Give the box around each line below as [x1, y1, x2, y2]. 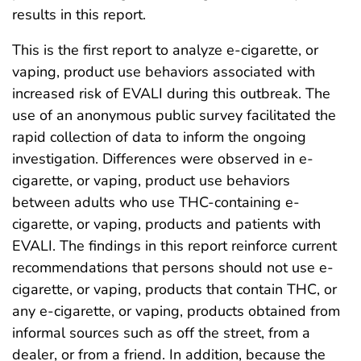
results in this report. [12, 5, 146, 25]
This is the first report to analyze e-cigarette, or [12, 40, 318, 60]
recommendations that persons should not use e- [12, 258, 334, 278]
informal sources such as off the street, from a [12, 323, 310, 343]
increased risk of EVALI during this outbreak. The [12, 84, 330, 104]
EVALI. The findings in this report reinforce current [12, 236, 337, 256]
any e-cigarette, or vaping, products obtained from [12, 301, 340, 322]
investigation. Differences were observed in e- [12, 149, 313, 169]
